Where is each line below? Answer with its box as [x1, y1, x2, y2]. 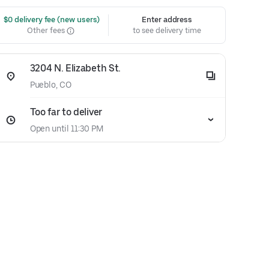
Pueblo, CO [29, 80, 71, 89]
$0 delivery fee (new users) [1, 15, 100, 24]
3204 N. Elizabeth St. [29, 62, 121, 74]
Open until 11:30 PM [29, 124, 104, 133]
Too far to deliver [29, 106, 102, 118]
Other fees [27, 26, 67, 35]
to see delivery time [133, 26, 201, 35]
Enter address [142, 15, 193, 24]
